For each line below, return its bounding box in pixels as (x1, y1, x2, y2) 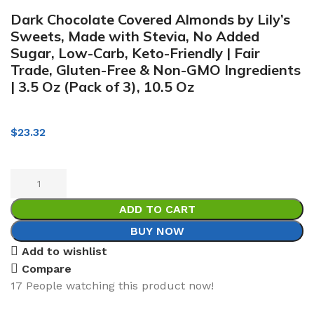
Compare (22, 261, 72, 275)
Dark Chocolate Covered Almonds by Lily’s (11, 10, 290, 28)
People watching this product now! (26, 278, 214, 292)
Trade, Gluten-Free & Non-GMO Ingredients (11, 60, 301, 78)
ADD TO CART (118, 202, 196, 216)
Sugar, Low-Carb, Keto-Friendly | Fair (11, 43, 260, 62)
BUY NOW (130, 224, 184, 238)
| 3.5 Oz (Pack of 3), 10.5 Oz (11, 77, 194, 95)
